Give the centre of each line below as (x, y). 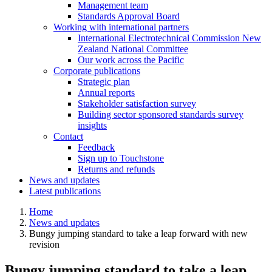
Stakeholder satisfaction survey (137, 104)
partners (174, 27)
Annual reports (106, 93)
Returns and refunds (116, 169)
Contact (68, 137)
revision (44, 245)
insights (92, 126)
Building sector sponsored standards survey (161, 115)
